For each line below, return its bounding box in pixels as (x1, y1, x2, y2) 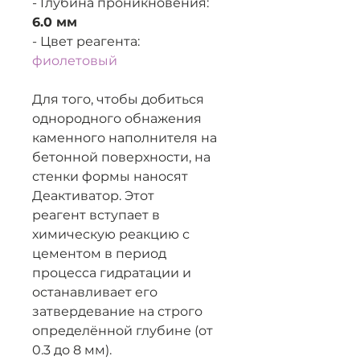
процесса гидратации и (32, 265, 191, 280)
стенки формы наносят (32, 169, 188, 184)
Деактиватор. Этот (32, 188, 154, 203)
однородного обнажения (32, 111, 202, 126)
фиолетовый (32, 53, 117, 68)
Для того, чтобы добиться (32, 92, 204, 107)
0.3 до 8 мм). (32, 342, 112, 358)
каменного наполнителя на (32, 130, 217, 145)
